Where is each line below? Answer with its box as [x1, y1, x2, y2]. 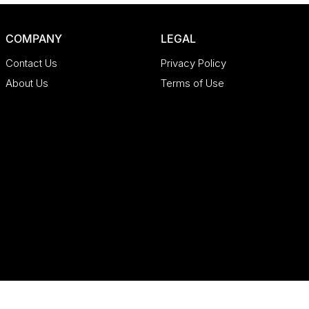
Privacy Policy [161, 56, 227, 70]
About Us [6, 76, 49, 90]
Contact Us [6, 56, 58, 70]
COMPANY [6, 31, 63, 46]
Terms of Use [161, 76, 225, 90]
